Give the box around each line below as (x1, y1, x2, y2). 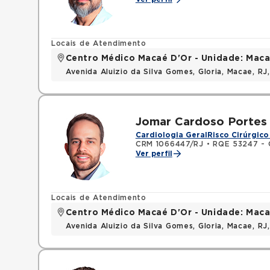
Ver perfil (135, 150, 172, 157)
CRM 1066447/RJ (135, 140, 204, 148)
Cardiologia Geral (135, 131, 207, 139)
